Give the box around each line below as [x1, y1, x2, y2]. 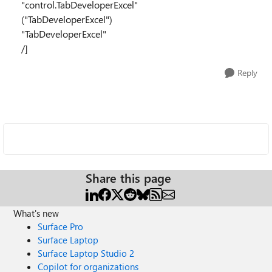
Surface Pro [38, 220, 84, 233]
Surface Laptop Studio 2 [38, 247, 135, 259]
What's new [13, 207, 59, 219]
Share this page [86, 169, 171, 186]
